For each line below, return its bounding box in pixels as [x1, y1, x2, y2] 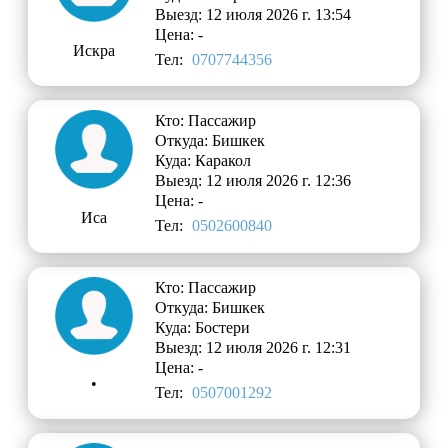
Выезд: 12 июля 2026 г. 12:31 [155, 338, 352, 356]
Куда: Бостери [155, 318, 251, 336]
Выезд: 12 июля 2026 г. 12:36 [155, 172, 352, 190]
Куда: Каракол [155, 152, 252, 170]
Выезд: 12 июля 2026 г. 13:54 [155, 6, 352, 24]
